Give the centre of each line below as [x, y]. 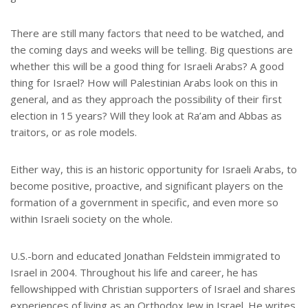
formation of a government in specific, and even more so [144, 202]
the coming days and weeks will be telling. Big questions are [152, 50]
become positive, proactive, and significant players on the [147, 186]
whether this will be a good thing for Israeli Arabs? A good [147, 66]
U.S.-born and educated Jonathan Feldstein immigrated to [145, 256]
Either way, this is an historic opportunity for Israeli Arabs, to [154, 169]
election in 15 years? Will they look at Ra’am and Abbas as [146, 116]
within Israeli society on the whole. [91, 219]
